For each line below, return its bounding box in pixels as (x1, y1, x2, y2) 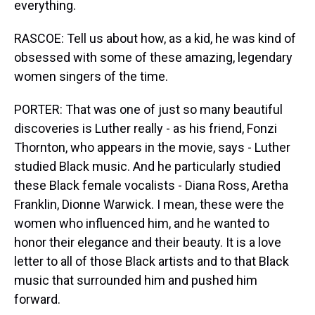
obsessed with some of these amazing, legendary (14, 50, 292, 65)
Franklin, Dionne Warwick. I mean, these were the (14, 197, 284, 212)
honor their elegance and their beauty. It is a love (14, 235, 281, 250)
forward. (14, 292, 60, 307)
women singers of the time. (14, 69, 168, 84)
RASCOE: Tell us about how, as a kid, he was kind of (14, 31, 296, 46)
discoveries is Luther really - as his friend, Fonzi (14, 121, 277, 136)
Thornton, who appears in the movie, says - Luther (14, 140, 290, 155)
